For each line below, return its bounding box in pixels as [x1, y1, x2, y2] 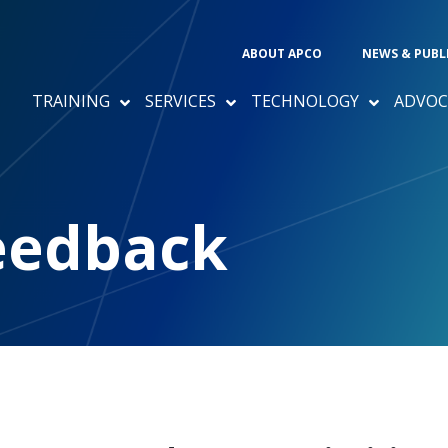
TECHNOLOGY [251, 89, 359, 112]
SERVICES [145, 89, 216, 112]
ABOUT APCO [242, 44, 322, 62]
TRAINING [32, 89, 110, 112]
